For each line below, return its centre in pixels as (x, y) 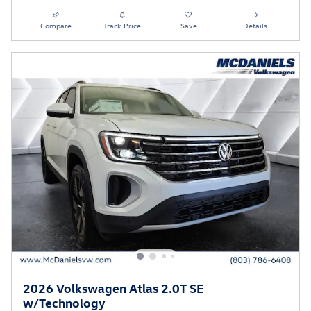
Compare (56, 26)
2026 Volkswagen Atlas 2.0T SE (114, 288)
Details (255, 26)
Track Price (123, 26)
